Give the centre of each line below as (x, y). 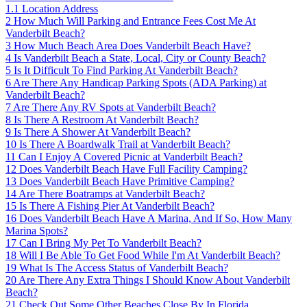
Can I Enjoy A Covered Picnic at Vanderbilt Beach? (131, 156)
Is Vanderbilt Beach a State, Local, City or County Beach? (140, 58)
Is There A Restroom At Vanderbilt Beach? (106, 119)
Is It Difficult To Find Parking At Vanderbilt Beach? (126, 70)
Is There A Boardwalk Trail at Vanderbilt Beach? (125, 144)
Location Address (60, 8)
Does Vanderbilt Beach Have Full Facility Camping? (133, 169)
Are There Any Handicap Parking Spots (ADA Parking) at (140, 82)
